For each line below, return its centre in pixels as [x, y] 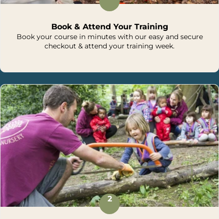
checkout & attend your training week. [109, 46]
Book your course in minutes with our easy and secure [109, 37]
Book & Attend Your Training [109, 27]
